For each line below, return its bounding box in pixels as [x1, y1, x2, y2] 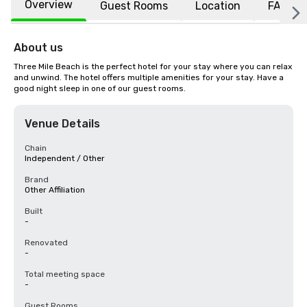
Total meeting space [25, 269, 105, 279]
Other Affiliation [25, 185, 85, 195]
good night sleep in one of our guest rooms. [14, 84, 186, 93]
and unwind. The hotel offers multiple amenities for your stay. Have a [14, 73, 284, 82]
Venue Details [25, 117, 100, 130]
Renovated [25, 238, 68, 247]
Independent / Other [25, 153, 105, 163]
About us [14, 41, 63, 54]
